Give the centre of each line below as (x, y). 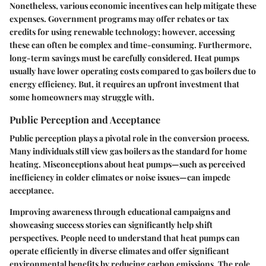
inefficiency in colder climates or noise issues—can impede (120, 177)
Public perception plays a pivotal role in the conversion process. (129, 138)
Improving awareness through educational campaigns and (120, 211)
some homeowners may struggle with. (82, 97)
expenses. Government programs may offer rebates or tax (119, 18)
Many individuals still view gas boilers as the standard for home (128, 151)
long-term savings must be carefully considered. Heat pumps (124, 58)
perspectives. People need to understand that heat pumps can (125, 237)
